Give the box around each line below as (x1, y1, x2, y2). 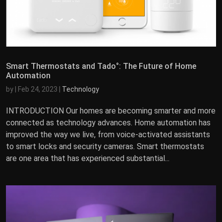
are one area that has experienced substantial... (6, 153, 169, 163)
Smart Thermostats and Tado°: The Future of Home (6, 61, 196, 71)
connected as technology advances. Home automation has (6, 117, 211, 127)
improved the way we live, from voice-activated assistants (6, 129, 210, 139)
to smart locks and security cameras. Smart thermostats (6, 141, 204, 151)
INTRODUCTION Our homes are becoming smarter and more (6, 106, 216, 115)
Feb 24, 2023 (18, 85, 57, 93)
